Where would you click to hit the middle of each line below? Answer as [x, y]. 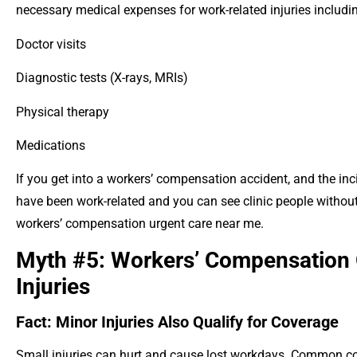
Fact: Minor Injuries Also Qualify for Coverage [177, 322]
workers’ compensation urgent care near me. [140, 224]
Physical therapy [63, 112]
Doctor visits [51, 44]
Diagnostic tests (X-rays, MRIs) [102, 78]
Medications [51, 145]
